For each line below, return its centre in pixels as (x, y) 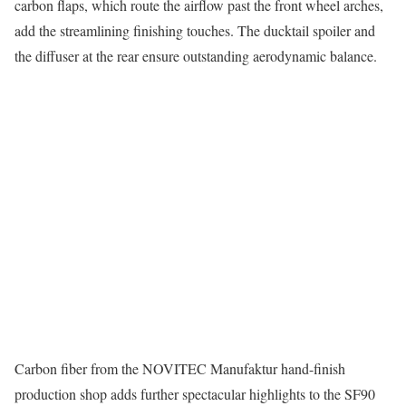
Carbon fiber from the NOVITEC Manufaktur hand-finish (180, 368)
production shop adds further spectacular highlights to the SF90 (195, 393)
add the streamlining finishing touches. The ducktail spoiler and (195, 30)
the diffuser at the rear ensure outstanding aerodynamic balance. (196, 55)
